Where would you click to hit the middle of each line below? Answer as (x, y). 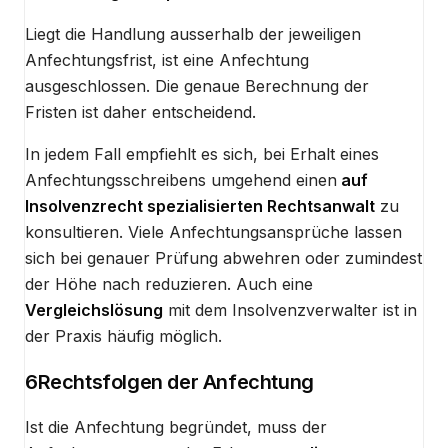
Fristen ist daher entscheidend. (140, 112)
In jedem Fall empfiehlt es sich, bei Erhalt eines (202, 154)
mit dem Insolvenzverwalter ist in (290, 310)
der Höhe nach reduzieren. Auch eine (169, 284)
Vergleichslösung (94, 310)
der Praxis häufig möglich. (123, 336)
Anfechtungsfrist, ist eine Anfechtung (167, 60)
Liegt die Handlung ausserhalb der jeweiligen (193, 34)
